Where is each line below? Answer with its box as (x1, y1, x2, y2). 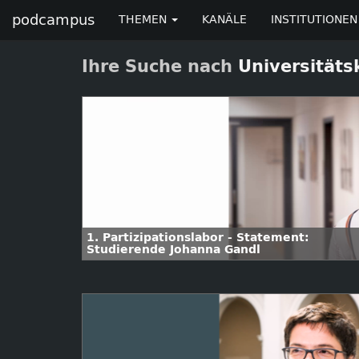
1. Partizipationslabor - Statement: (87, 231, 309, 244)
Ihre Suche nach (82, 57, 238, 76)
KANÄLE (202, 13, 247, 26)
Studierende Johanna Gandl (87, 243, 260, 256)
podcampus (12, 11, 95, 29)
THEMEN (119, 13, 170, 26)
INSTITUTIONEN (271, 13, 357, 26)
